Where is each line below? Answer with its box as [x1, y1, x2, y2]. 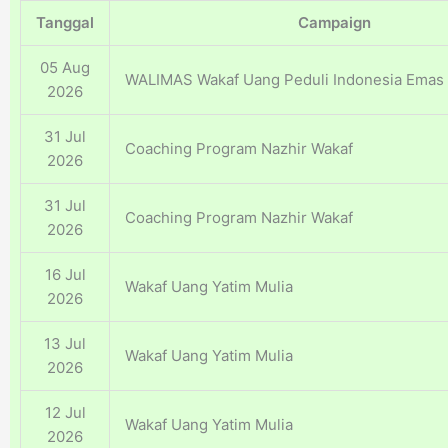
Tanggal [36, 13, 94, 33]
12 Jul [44, 403, 86, 423]
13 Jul [44, 334, 86, 354]
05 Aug [40, 58, 90, 78]
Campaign [297, 13, 371, 33]
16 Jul [44, 265, 86, 285]
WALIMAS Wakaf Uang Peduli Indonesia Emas [125, 70, 444, 90]
